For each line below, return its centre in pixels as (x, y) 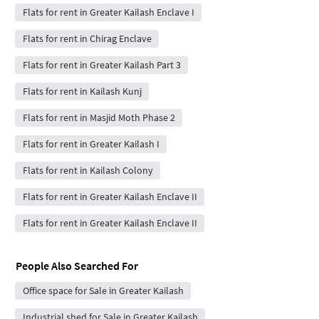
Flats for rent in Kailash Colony (88, 170)
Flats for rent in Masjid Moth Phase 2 (99, 117)
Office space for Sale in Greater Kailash (103, 290)
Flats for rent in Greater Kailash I (91, 143)
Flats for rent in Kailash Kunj (82, 91)
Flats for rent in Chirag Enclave (87, 38)
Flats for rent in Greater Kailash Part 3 (101, 64)
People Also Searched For (77, 265)
